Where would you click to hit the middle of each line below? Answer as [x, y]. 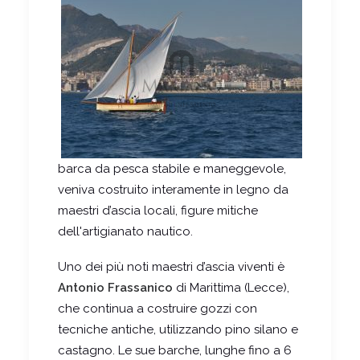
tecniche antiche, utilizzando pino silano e [178, 329]
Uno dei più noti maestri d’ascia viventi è [171, 266]
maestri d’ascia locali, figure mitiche [158, 210]
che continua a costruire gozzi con [157, 308]
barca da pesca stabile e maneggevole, [172, 168]
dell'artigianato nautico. [125, 231]
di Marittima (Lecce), [231, 287]
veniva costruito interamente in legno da [173, 189]
